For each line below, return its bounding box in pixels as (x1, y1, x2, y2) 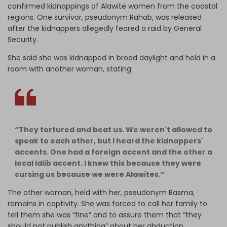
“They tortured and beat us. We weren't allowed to (15, 124, 212, 135)
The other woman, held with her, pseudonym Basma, (8, 187, 195, 198)
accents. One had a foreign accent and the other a (15, 146, 212, 157)
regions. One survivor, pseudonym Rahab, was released (8, 12, 202, 22)
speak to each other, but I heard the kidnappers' (15, 135, 203, 146)
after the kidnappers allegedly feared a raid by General (8, 23, 202, 33)
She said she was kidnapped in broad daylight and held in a (8, 52, 215, 63)
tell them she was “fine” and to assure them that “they (8, 209, 202, 220)
